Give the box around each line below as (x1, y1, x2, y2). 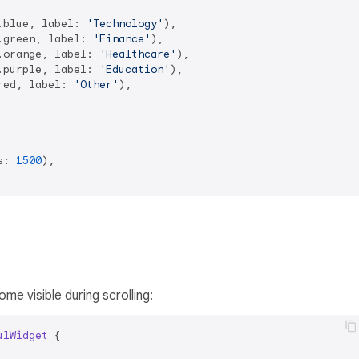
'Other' (74, 77, 119, 91)
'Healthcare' (99, 46, 176, 61)
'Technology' (87, 16, 163, 30)
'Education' (99, 62, 170, 76)
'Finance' (93, 31, 151, 46)
